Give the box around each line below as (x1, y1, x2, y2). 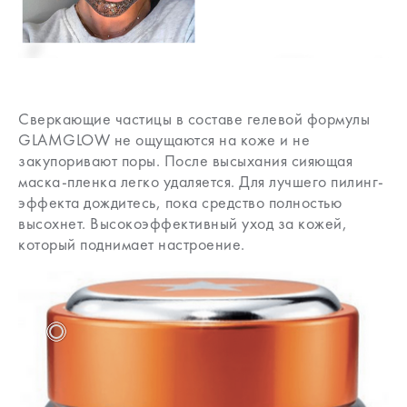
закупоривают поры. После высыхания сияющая (18, 150, 352, 171)
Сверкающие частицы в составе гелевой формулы (18, 108, 370, 129)
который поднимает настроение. (18, 233, 245, 254)
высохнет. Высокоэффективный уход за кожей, (18, 213, 347, 233)
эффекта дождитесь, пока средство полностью (18, 192, 342, 213)
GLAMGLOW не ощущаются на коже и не (18, 129, 310, 150)
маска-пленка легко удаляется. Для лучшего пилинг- (18, 171, 384, 192)
